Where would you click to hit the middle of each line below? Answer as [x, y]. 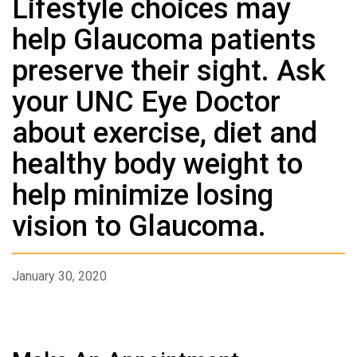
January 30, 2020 [59, 277]
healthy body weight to [157, 164]
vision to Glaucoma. [139, 226]
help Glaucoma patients [164, 40]
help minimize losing [143, 195]
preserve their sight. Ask [169, 71]
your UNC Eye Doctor [146, 102]
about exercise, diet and [165, 133]
